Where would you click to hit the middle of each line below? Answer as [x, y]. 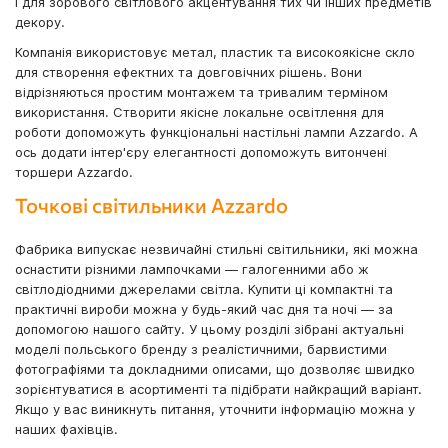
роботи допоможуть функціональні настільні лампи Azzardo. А [216, 132]
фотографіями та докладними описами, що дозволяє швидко [215, 369]
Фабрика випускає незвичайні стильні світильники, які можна [216, 249]
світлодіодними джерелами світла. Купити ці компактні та [204, 289]
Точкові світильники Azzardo [151, 205]
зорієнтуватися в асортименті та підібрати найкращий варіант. [218, 389]
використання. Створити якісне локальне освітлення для [199, 112]
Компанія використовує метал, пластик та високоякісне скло [215, 52]
